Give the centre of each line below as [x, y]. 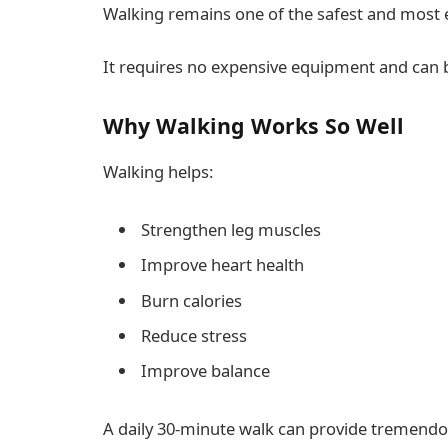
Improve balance [205, 371]
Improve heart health [222, 265]
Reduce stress [194, 335]
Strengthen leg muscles [231, 229]
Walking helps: [158, 172]
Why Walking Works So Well [253, 126]
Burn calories [191, 300]
